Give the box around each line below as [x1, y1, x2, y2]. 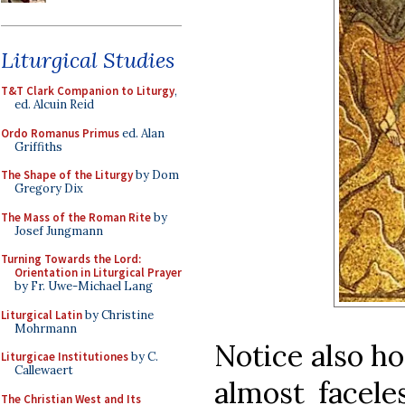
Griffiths [14, 138, 62, 155]
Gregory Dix [14, 181, 83, 196]
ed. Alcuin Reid [14, 97, 94, 112]
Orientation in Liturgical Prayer [14, 265, 182, 280]
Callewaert [14, 363, 73, 378]
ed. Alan [119, 125, 165, 141]
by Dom [133, 167, 179, 183]
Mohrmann [14, 320, 77, 336]
